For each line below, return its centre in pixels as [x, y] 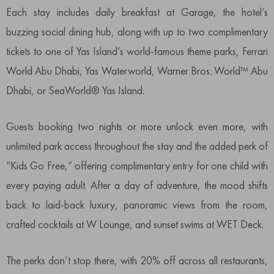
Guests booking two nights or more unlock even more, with [137, 126]
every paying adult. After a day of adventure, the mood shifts [137, 185]
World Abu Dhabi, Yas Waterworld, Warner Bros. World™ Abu [137, 70]
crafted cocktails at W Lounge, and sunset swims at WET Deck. [135, 224]
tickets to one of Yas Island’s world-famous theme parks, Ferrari [137, 51]
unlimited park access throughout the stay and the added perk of [137, 146]
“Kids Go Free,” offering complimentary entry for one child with [137, 165]
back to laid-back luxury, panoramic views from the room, [137, 204]
